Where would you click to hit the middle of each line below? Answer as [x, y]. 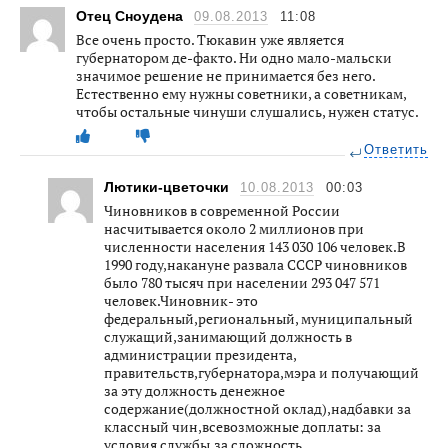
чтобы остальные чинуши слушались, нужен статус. [247, 111]
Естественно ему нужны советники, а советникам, [241, 93]
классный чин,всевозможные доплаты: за [242, 426]
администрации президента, [200, 354]
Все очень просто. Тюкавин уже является [210, 39]
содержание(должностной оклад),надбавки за [257, 408]
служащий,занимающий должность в [228, 336]
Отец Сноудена [131, 15]
